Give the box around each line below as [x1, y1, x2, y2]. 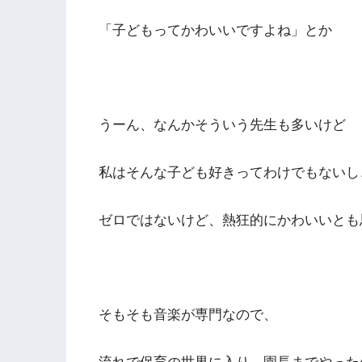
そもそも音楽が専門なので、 [99, 307, 277, 323]
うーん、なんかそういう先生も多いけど [99, 117, 346, 133]
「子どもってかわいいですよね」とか [99, 23, 332, 38]
